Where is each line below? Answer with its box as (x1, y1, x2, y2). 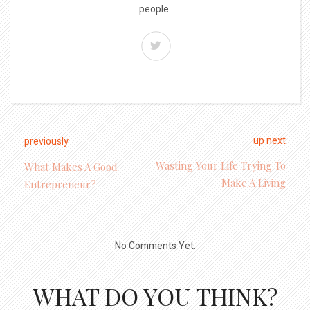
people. (139, 2, 171, 17)
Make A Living (221, 176, 286, 190)
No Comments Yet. (114, 239, 196, 253)
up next (253, 134, 286, 148)
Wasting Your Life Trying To (156, 158, 286, 172)
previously (24, 134, 69, 149)
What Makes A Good (24, 160, 118, 174)
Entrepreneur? (24, 177, 96, 191)
